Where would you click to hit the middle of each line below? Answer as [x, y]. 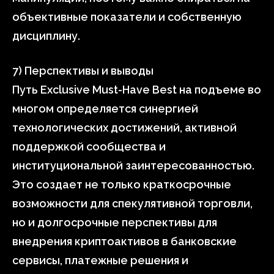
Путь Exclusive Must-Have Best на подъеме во [137, 90]
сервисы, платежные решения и [100, 260]
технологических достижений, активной [124, 128]
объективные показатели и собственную [127, 17]
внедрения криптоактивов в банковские [124, 241]
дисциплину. [46, 36]
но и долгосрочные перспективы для [115, 222]
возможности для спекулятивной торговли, [132, 203]
